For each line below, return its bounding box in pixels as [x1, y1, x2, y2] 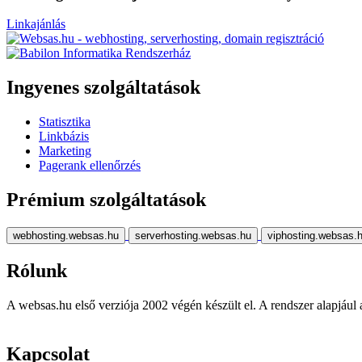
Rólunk [6, 259, 67, 281]
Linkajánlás [6, 17, 65, 32]
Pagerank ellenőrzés [39, 158, 141, 173]
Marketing [39, 144, 91, 158]
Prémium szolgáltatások [6, 188, 206, 210]
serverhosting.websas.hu [135, 229, 251, 242]
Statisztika [39, 115, 90, 129]
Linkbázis [39, 129, 89, 144]
